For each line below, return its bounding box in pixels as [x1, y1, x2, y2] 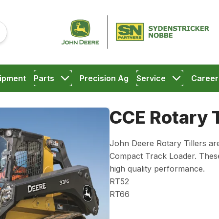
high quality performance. [109, 164, 205, 174]
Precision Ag [79, 73, 129, 83]
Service [136, 73, 166, 83]
